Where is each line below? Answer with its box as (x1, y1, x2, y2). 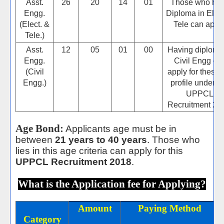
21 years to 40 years (55, 134, 147, 145)
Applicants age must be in (63, 123, 176, 134)
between (15, 134, 55, 145)
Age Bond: (15, 122, 63, 134)
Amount (77, 203, 112, 213)
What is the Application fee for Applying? (18, 178, 206, 190)
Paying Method (137, 203, 201, 213)
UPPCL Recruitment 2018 (15, 156, 131, 167)
